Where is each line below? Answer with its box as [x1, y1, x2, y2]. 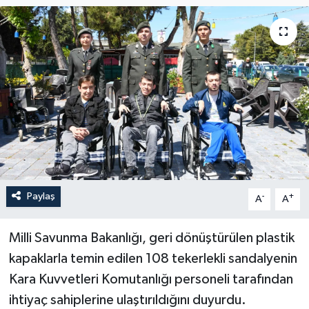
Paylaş [26, 190, 55, 201]
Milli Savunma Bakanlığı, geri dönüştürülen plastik [8, 230, 295, 245]
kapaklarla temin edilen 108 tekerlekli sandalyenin [8, 251, 297, 266]
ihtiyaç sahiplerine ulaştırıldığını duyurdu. [8, 292, 246, 307]
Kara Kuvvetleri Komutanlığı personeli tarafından [8, 272, 293, 286]
